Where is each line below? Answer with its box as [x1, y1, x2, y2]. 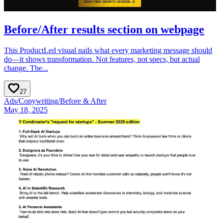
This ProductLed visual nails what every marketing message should [4, 46, 212, 55]
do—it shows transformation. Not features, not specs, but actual [4, 55, 200, 64]
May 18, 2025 [4, 106, 48, 114]
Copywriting [19, 97, 58, 106]
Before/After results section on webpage [4, 23, 204, 36]
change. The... [4, 64, 48, 73]
